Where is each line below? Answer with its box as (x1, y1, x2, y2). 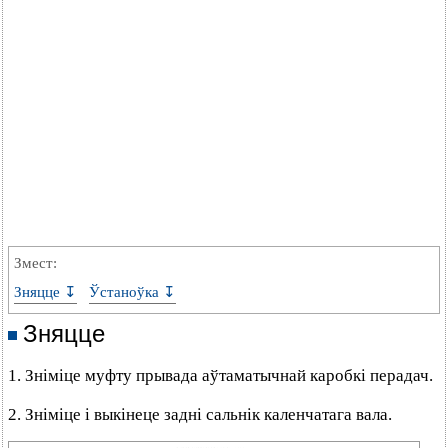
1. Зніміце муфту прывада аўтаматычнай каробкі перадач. (8, 366, 433, 385)
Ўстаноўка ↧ (89, 284, 176, 300)
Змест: (14, 255, 57, 271)
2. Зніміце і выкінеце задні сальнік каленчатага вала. (8, 405, 392, 424)
